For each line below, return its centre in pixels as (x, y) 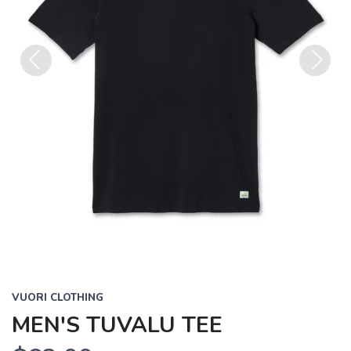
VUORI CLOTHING (58, 297)
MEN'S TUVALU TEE (117, 325)
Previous (45, 86)
